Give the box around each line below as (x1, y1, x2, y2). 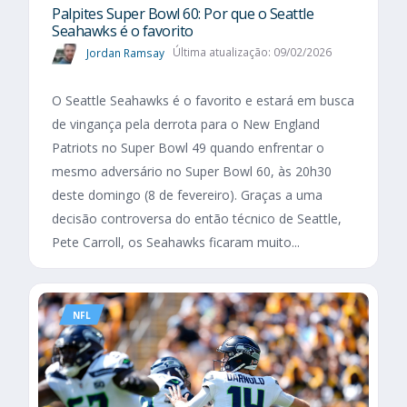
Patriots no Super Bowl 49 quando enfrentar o (52, 138, 324, 156)
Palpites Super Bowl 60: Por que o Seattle (52, 4, 314, 25)
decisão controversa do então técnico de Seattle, (52, 209, 342, 227)
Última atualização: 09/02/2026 (172, 45, 332, 61)
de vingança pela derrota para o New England (52, 114, 320, 133)
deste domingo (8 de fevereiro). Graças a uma (52, 185, 323, 203)
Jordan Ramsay (86, 45, 164, 61)
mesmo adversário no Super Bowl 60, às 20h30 (52, 162, 332, 180)
